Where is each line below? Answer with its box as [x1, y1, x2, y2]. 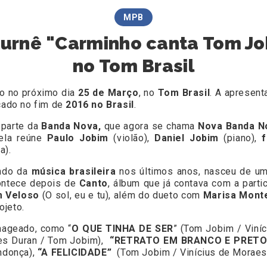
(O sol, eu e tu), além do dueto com [42, 190, 203, 201]
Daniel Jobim [154, 132, 219, 144]
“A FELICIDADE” [37, 247, 117, 259]
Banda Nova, [41, 120, 104, 132]
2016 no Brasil [63, 99, 134, 111]
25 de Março [78, 87, 139, 99]
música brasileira [31, 166, 116, 178]
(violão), [108, 132, 155, 144]
